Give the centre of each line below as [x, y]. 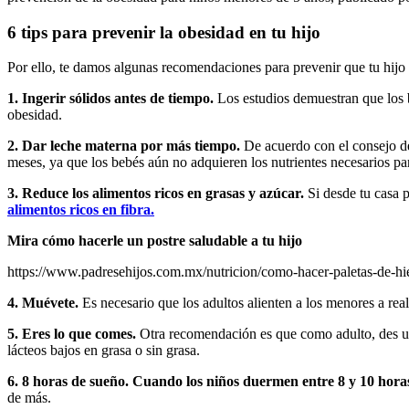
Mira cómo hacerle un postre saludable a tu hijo [155, 241]
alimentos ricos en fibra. [81, 210]
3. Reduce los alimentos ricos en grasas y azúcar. [157, 194]
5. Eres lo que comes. [72, 334]
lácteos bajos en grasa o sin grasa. [104, 351]
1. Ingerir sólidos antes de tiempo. [110, 99]
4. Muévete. [43, 303]
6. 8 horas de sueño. [68, 382]
